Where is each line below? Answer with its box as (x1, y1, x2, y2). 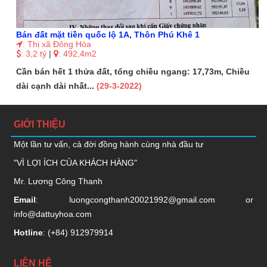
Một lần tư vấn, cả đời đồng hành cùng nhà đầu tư (13, 139, 203, 149)
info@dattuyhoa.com (13, 209, 92, 219)
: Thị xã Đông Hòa (23, 39, 92, 49)
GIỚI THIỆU (13, 119, 66, 129)
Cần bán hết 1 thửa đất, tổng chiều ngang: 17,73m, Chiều (16, 67, 250, 77)
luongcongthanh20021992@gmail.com (69, 194, 215, 204)
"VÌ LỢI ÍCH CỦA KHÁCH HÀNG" (13, 157, 137, 167)
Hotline (13, 227, 43, 237)
